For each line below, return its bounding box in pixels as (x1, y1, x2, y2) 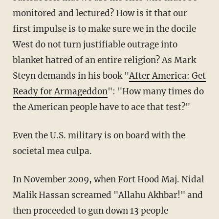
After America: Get (129, 70, 206, 82)
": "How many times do (107, 86, 204, 97)
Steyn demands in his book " (12, 70, 129, 82)
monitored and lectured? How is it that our (12, 8, 187, 19)
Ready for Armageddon (12, 86, 108, 97)
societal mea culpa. (12, 146, 92, 157)
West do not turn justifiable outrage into (12, 39, 177, 50)
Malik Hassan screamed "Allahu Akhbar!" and (12, 190, 203, 201)
